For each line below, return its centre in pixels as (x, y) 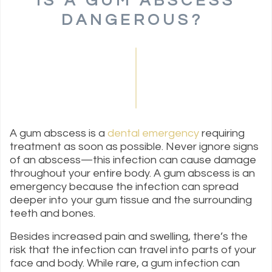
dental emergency (153, 134)
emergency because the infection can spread (124, 187)
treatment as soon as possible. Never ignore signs (134, 147)
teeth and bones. (54, 214)
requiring (222, 134)
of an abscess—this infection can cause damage (133, 160)
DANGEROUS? (136, 20)
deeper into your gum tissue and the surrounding (131, 200)
